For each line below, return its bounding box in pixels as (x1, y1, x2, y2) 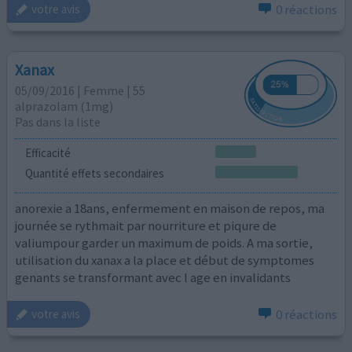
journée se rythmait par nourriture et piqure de (15, 217, 277, 235)
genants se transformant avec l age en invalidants (15, 269, 291, 287)
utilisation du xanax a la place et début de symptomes (15, 251, 315, 269)
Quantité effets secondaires (24, 165, 164, 181)
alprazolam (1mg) (15, 97, 114, 114)
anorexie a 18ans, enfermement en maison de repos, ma (15, 200, 325, 218)
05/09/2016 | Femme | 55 (15, 82, 146, 98)
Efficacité (24, 145, 71, 161)
